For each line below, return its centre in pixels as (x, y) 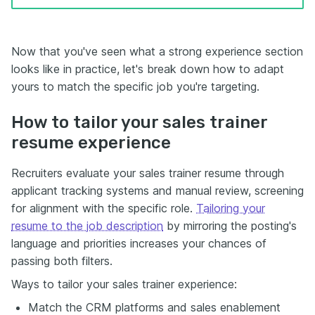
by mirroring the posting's (230, 225)
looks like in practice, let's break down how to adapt (148, 69)
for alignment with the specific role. (104, 208)
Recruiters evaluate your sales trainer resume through (148, 173)
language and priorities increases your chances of (139, 243)
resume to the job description (87, 225)
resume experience (91, 142)
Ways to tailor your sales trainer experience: (124, 284)
